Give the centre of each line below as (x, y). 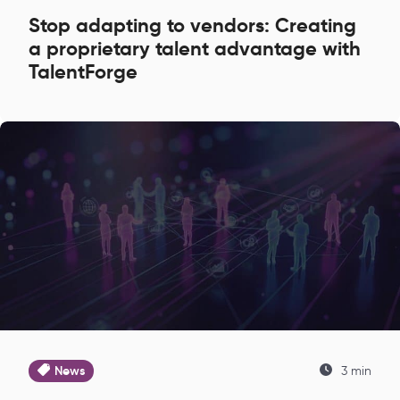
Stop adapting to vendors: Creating (192, 25)
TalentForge (83, 71)
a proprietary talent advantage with (195, 48)
